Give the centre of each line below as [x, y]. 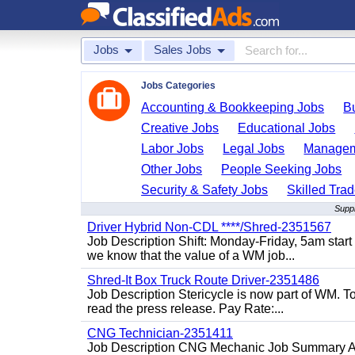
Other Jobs [172, 169]
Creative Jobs [180, 128]
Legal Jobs [254, 149]
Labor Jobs [173, 149]
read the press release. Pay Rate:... [185, 309]
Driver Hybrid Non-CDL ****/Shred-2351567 [209, 227]
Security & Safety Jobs [205, 190]
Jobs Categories [178, 86]
